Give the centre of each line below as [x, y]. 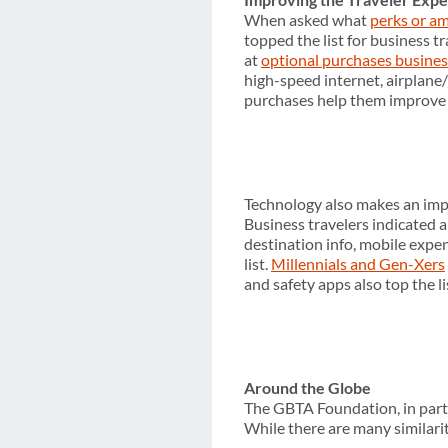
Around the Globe [307, 388]
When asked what [307, 20]
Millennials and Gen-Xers [358, 264]
